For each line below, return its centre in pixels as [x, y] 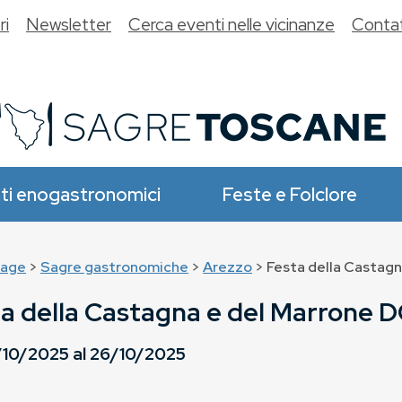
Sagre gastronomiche [114, 267]
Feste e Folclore [290, 194]
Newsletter [69, 24]
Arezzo [227, 267]
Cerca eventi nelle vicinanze [232, 24]
